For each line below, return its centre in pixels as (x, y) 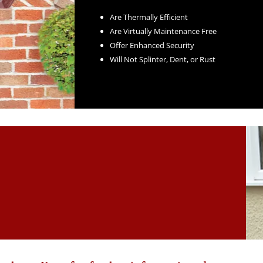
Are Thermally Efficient (149, 17)
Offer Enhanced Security (152, 45)
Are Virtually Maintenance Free (163, 31)
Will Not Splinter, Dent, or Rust (162, 59)
